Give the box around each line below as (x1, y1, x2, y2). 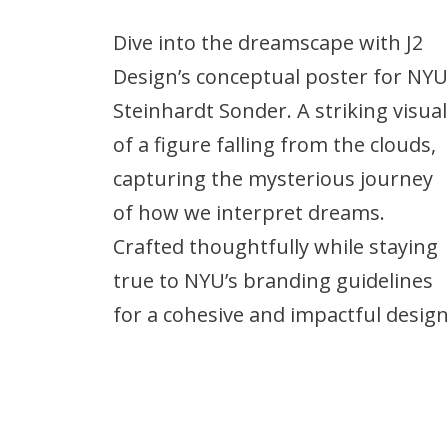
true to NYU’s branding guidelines (113, 267, 433, 294)
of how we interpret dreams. (113, 199, 385, 226)
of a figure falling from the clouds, (113, 131, 436, 158)
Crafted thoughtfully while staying (113, 233, 438, 260)
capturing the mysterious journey (113, 165, 433, 192)
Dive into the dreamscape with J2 (113, 29, 423, 56)
